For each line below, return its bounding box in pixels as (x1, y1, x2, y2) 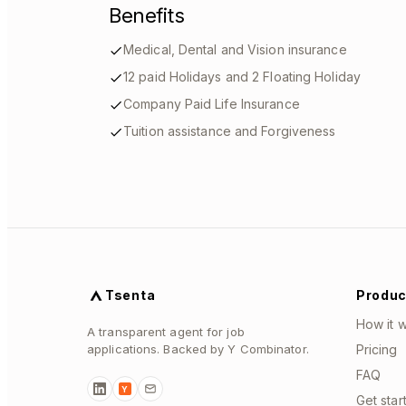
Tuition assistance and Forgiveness (123, 123, 336, 139)
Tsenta (105, 287, 156, 303)
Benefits (109, 4, 185, 27)
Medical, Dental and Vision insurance (123, 42, 347, 57)
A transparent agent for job (87, 324, 245, 339)
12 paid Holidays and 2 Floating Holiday (123, 69, 361, 84)
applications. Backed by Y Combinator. (87, 342, 309, 356)
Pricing (355, 342, 398, 357)
